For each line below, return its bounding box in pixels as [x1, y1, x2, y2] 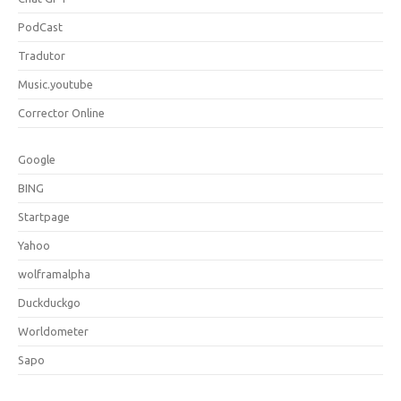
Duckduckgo [18, 295, 81, 309]
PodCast [18, 20, 63, 33]
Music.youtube [18, 77, 93, 90]
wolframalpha [18, 267, 90, 280]
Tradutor [18, 48, 65, 62]
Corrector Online [18, 106, 105, 119]
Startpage [18, 209, 70, 223]
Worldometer [18, 324, 89, 337]
